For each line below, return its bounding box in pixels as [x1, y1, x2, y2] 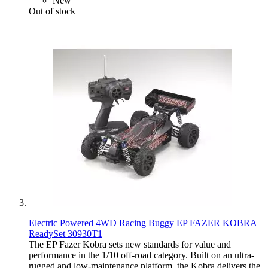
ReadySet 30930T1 [29, 228, 102, 239]
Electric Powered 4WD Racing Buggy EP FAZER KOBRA [29, 217, 257, 228]
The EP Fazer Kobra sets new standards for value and [29, 239, 231, 249]
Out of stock [29, 5, 75, 16]
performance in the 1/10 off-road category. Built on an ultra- [29, 249, 254, 260]
